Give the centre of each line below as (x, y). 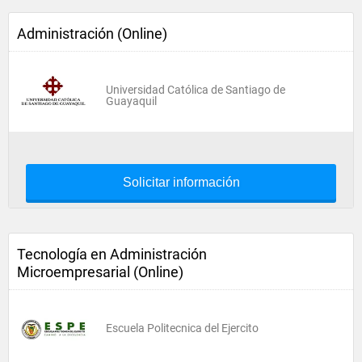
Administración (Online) (92, 34)
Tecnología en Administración (112, 254)
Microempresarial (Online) (100, 272)
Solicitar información (181, 182)
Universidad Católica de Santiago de (196, 90)
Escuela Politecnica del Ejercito (182, 328)
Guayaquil (131, 101)
